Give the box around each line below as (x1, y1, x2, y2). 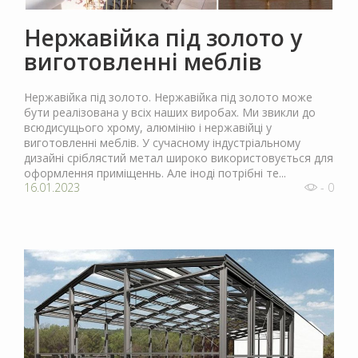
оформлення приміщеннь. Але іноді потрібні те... (24, 165, 286, 181)
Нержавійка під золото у (24, 22, 302, 54)
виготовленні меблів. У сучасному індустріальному (24, 135, 300, 151)
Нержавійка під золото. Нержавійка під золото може (24, 89, 312, 105)
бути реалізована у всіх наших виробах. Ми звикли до (24, 105, 316, 121)
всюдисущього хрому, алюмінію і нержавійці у (24, 120, 272, 136)
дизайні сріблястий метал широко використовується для (24, 150, 333, 166)
